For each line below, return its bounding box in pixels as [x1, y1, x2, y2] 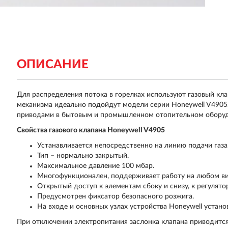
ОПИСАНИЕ [17, 59, 89, 71]
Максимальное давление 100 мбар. [37, 162, 155, 169]
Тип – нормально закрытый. [37, 152, 129, 159]
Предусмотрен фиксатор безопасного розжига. [37, 193, 194, 200]
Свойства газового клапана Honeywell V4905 [17, 127, 165, 134]
